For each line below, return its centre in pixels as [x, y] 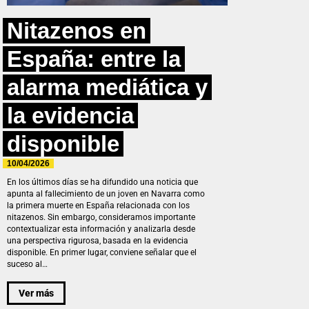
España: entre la [94, 59]
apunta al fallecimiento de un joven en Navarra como [106, 194]
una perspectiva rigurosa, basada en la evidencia [98, 241]
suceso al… [27, 265]
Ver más [36, 293]
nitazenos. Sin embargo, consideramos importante [101, 218]
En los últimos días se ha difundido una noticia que [102, 182]
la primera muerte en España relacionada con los [98, 206]
